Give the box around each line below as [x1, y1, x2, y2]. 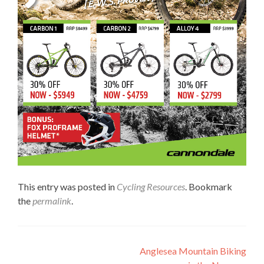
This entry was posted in [18, 180, 117, 192]
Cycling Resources [117, 180, 185, 192]
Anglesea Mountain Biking [140, 245, 246, 256]
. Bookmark [185, 180, 232, 192]
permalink [32, 194, 71, 206]
